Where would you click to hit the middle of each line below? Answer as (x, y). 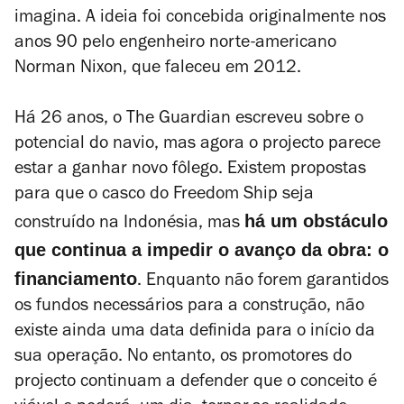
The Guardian (179, 120)
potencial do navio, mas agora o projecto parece (197, 145)
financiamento (76, 279)
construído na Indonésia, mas (129, 225)
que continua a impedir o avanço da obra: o (202, 250)
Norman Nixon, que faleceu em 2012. (158, 69)
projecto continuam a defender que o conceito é (196, 383)
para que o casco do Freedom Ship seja (164, 196)
